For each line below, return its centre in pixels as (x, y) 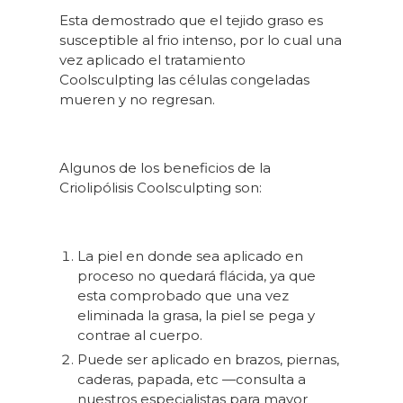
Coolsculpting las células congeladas (185, 80)
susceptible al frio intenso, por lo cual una (201, 40)
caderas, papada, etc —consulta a (192, 380)
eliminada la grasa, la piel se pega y (197, 316)
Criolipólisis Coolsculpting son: (161, 188)
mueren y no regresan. (138, 100)
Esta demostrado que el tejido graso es (192, 21)
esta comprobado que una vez (184, 296)
